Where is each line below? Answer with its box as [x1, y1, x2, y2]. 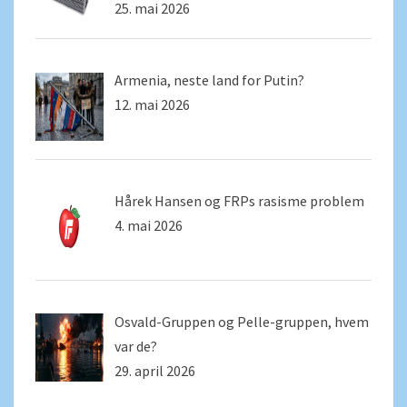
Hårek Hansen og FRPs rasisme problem [114, 191, 364, 210]
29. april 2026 [114, 361, 195, 380]
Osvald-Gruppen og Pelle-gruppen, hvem [114, 312, 369, 331]
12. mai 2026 [114, 95, 190, 114]
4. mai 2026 [114, 215, 183, 234]
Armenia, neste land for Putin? [114, 71, 304, 90]
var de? [114, 336, 157, 355]
